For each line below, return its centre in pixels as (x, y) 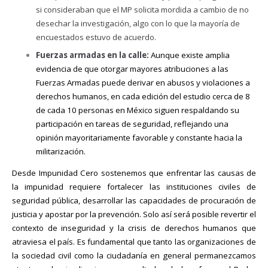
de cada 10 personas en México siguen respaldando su (138, 110)
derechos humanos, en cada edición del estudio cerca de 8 (143, 96)
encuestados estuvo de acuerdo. (97, 37)
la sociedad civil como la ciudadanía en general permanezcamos (134, 256)
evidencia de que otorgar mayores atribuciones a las (132, 68)
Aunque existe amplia (190, 55)
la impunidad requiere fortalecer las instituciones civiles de (134, 187)
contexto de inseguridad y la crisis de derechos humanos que (134, 228)
